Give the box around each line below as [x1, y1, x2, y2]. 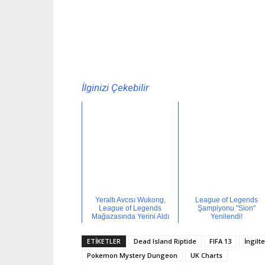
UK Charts [190, 251, 222, 260]
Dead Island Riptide [134, 237, 196, 245]
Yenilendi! [211, 212, 243, 221]
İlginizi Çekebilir [82, 82, 149, 93]
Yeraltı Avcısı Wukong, [95, 196, 166, 204]
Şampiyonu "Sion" [198, 204, 256, 212]
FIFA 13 [209, 237, 231, 245]
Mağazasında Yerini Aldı [91, 212, 169, 221]
